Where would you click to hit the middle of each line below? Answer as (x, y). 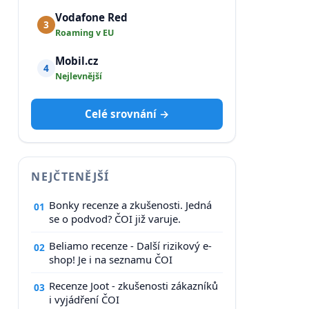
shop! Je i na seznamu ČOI (111, 259)
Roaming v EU (85, 33)
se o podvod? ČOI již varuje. (115, 219)
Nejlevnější (79, 77)
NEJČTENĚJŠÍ (70, 176)
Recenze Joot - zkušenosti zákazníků (134, 286)
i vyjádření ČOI (84, 300)
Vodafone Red (92, 18)
